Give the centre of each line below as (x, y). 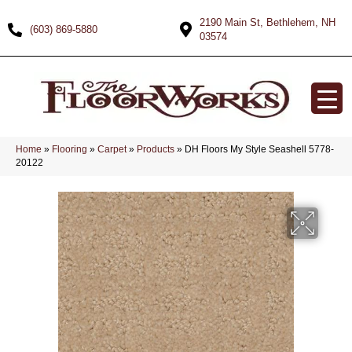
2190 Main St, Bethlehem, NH (268, 22)
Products (156, 149)
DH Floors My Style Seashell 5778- (259, 149)
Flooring (70, 149)
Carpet (112, 149)
